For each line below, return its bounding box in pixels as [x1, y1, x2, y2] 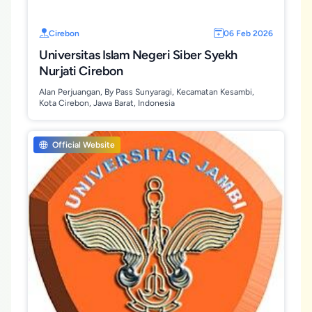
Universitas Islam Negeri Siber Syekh [39, 47, 237, 63]
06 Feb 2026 [224, 29, 273, 38]
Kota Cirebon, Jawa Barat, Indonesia [39, 98, 175, 108]
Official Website [50, 140, 115, 150]
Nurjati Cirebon [39, 63, 123, 79]
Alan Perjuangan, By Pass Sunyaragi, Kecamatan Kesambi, [39, 87, 254, 97]
